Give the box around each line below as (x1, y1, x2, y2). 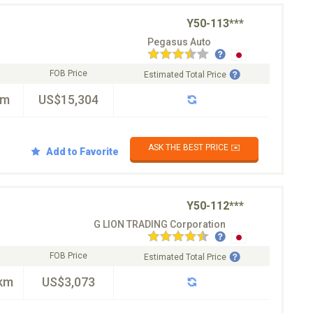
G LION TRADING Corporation (94, 219, 226, 230)
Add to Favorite (46, 145, 119, 157)
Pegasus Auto (147, 36, 211, 48)
